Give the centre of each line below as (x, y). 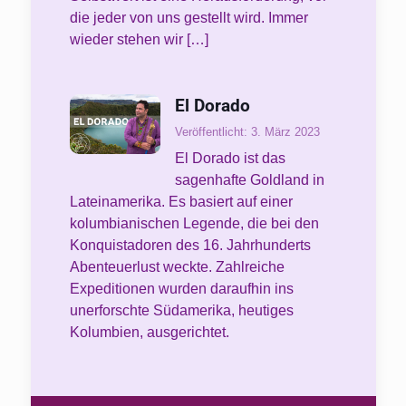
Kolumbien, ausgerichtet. (149, 333)
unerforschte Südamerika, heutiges (181, 311)
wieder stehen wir (126, 39)
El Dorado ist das (230, 159)
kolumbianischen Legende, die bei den (194, 224)
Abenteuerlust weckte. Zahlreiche (177, 267)
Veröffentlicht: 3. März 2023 (247, 131)
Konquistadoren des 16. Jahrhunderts (190, 246)
